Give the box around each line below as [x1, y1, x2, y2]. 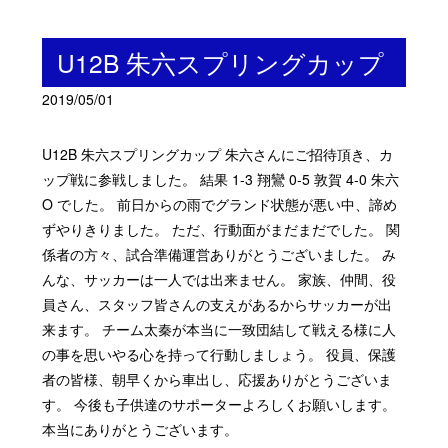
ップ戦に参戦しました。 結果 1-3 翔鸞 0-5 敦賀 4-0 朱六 [42, 169, 400, 190]
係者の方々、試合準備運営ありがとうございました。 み [42, 244, 397, 265]
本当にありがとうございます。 [42, 419, 239, 440]
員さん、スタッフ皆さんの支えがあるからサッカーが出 [42, 294, 393, 315]
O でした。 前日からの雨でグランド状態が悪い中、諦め [42, 194, 398, 215]
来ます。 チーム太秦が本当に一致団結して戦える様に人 [42, 319, 397, 340]
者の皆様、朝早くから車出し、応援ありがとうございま [42, 369, 393, 390]
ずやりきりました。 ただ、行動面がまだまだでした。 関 [42, 219, 401, 240]
